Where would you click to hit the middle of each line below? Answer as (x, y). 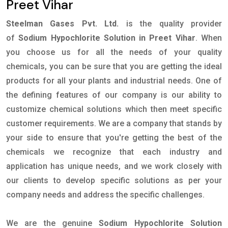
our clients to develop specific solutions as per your (114, 180)
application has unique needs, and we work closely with (114, 166)
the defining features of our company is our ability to (114, 95)
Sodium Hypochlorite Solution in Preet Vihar (107, 38)
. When (209, 38)
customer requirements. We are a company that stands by (114, 123)
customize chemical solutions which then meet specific (114, 109)
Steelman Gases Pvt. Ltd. (63, 24)
